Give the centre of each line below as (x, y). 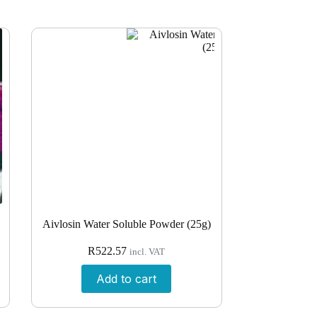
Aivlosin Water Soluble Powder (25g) (126, 224)
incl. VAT (148, 252)
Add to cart (127, 279)
